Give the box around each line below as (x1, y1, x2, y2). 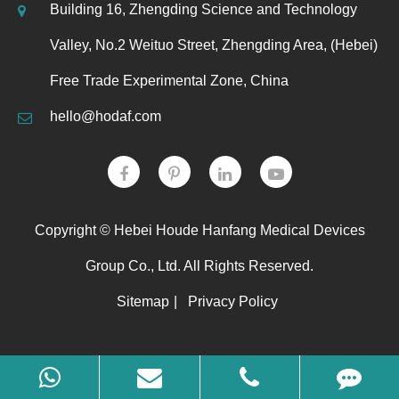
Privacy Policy (188, 294, 278, 310)
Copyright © (34, 223, 114, 239)
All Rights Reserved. (181, 258, 313, 274)
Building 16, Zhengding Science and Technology (50, 2, 357, 18)
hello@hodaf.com (50, 109, 161, 125)
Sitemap (117, 294, 169, 310)
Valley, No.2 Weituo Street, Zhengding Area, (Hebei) (50, 37, 378, 53)
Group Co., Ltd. (85, 258, 181, 274)
